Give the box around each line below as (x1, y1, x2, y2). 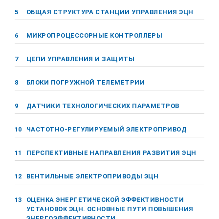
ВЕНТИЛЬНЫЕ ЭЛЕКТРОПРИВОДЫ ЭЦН (26, 173, 159, 180)
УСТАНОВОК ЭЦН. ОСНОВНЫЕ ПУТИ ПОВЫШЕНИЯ (26, 205, 194, 213)
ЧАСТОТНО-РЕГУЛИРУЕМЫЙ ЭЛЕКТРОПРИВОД (26, 126, 187, 133)
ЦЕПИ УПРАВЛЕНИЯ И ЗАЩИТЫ (26, 55, 135, 63)
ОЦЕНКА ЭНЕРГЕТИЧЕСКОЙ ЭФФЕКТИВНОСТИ (26, 196, 184, 203)
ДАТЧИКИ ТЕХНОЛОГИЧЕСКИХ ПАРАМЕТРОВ (26, 102, 179, 109)
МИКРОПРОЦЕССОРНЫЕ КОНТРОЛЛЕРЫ (26, 32, 163, 39)
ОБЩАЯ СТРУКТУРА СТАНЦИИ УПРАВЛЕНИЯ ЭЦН (26, 8, 194, 16)
